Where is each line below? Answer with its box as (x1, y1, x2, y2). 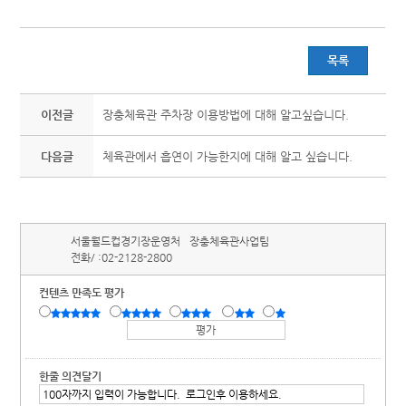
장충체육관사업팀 (189, 235, 270, 247)
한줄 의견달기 (39, 370, 102, 382)
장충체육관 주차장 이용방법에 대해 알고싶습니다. (102, 108, 350, 121)
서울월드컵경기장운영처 (71, 235, 181, 247)
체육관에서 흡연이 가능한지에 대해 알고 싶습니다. (102, 150, 353, 163)
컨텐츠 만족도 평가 (39, 286, 125, 299)
